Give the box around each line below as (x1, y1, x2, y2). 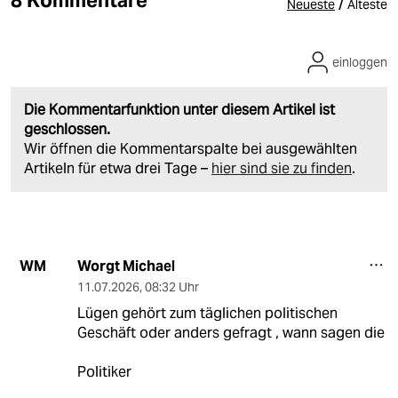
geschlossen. (24, 119, 110, 139)
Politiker (76, 362, 131, 381)
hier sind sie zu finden (211, 158, 352, 178)
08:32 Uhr (144, 278, 199, 295)
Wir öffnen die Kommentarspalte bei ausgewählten (24, 139, 357, 158)
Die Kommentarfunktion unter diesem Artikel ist (24, 99, 335, 119)
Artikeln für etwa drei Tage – (24, 158, 211, 178)
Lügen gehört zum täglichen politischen (76, 303, 338, 322)
